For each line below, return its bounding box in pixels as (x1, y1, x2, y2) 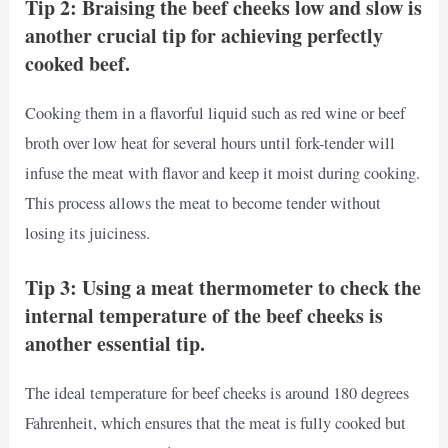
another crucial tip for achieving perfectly (25, 21, 384, 51)
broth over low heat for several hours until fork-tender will (25, 132, 396, 155)
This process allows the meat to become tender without (25, 192, 382, 215)
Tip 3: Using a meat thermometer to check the (25, 273, 422, 303)
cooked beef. (25, 49, 131, 79)
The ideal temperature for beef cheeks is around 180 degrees (25, 382, 410, 405)
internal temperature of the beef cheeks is (25, 301, 384, 331)
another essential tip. (25, 329, 206, 359)
